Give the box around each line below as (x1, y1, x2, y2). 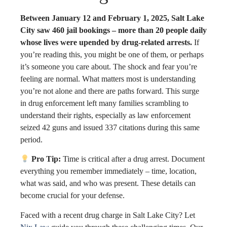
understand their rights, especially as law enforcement (20, 111, 191, 120)
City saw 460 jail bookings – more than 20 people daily (20, 26, 207, 34)
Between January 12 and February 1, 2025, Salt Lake (20, 14, 204, 22)
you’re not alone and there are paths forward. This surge (20, 87, 199, 95)
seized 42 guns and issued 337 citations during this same (20, 123, 200, 132)
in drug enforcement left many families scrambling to (20, 99, 188, 107)
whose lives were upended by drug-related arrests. (20, 38, 192, 47)
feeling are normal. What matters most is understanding (20, 74, 196, 83)
